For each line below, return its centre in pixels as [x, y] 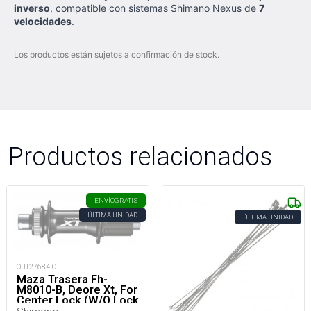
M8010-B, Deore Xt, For [77, 289]
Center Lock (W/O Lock [78, 300]
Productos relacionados [140, 156]
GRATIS [126, 200]
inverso [32, 8]
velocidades [43, 21]
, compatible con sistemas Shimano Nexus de [154, 8]
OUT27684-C [36, 267]
